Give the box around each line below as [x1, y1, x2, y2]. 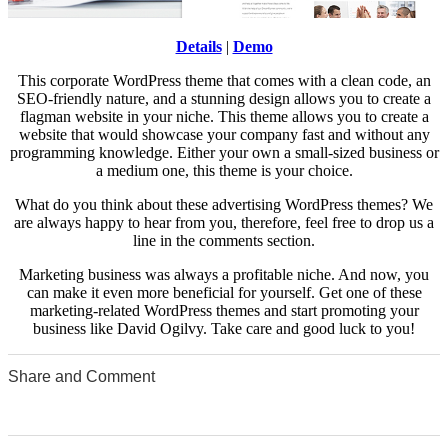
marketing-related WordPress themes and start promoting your [29, 301, 419, 319]
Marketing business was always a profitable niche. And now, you [19, 265, 429, 283]
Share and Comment [8, 367, 155, 385]
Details [175, 37, 222, 55]
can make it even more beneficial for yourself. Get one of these [26, 283, 422, 301]
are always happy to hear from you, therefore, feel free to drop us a [14, 213, 434, 231]
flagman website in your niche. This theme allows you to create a [19, 107, 429, 125]
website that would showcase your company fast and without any [18, 125, 430, 143]
